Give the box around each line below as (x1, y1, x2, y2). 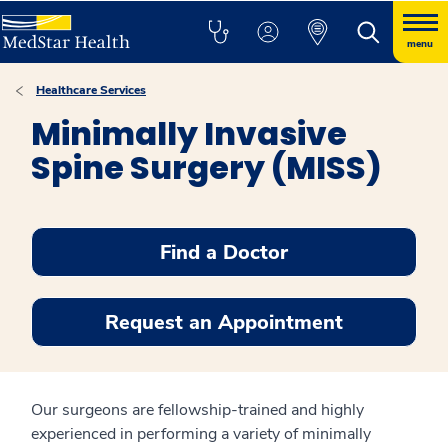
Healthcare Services (36, 82, 146, 98)
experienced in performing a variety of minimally (31, 423, 371, 445)
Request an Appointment (105, 308, 343, 336)
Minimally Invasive (31, 111, 347, 156)
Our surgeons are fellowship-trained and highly (31, 399, 364, 421)
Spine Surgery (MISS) (31, 145, 382, 190)
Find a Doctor (160, 238, 288, 266)
